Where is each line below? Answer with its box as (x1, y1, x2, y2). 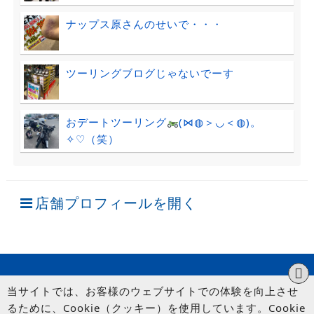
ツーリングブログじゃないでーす (65, 66, 234, 81)
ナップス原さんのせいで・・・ (65, 17, 223, 32)
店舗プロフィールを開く (34, 193, 197, 212)
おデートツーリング (65, 115, 167, 130)
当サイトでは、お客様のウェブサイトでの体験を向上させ (7, 284, 299, 298)
